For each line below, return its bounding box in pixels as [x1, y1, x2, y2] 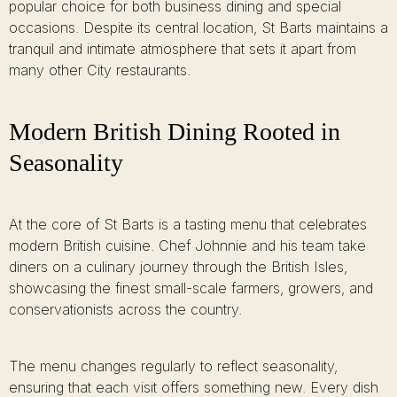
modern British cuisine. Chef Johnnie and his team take [9, 237, 366, 254]
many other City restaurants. [9, 61, 191, 79]
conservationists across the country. [9, 300, 242, 318]
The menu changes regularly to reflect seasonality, [9, 357, 338, 375]
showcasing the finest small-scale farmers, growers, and [9, 279, 373, 297]
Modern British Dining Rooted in [9, 118, 340, 145]
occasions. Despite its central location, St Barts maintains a [9, 19, 388, 36]
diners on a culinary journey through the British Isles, [9, 258, 347, 276]
